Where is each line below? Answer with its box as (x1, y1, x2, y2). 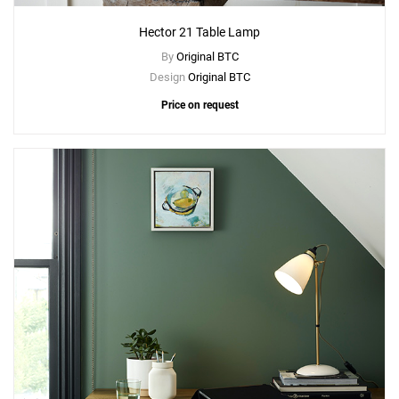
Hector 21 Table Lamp (139, 25, 260, 40)
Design (149, 70, 188, 85)
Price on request (160, 99, 239, 112)
